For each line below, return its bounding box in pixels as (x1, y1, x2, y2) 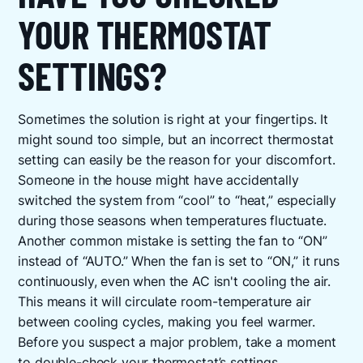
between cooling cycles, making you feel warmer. (18, 314, 315, 331)
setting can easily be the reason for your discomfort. (18, 152, 336, 169)
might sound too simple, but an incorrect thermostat (18, 132, 334, 148)
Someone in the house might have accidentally (18, 173, 299, 189)
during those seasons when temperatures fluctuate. (18, 213, 327, 229)
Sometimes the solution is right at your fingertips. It (18, 112, 328, 128)
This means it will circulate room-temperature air (18, 294, 311, 310)
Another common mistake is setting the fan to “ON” (18, 233, 327, 250)
